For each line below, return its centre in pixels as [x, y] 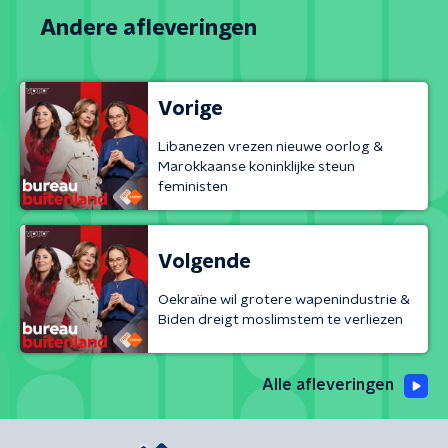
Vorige [190, 108]
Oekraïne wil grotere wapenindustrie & [284, 299]
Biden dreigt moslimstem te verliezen [280, 319]
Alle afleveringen [328, 385]
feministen [193, 186]
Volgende [204, 261]
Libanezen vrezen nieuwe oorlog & [270, 146]
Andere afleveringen [148, 28]
